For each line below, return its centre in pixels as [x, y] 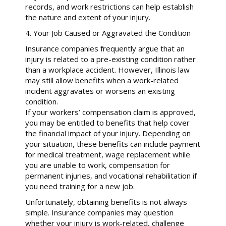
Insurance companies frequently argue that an [105, 48]
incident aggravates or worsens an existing [100, 91]
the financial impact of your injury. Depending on [108, 133]
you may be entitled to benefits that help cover [107, 122]
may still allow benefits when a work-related [102, 80]
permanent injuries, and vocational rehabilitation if [111, 175]
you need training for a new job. [80, 186]
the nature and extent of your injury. [88, 17]
